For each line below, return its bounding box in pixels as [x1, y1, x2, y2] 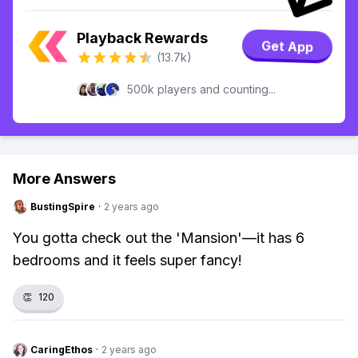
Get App [261, 38, 314, 55]
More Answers [13, 170, 116, 187]
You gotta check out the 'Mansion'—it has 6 [13, 229, 304, 246]
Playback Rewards [77, 30, 208, 46]
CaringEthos [30, 344, 93, 356]
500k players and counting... [127, 82, 276, 96]
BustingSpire [30, 201, 95, 213]
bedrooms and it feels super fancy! [13, 252, 242, 268]
